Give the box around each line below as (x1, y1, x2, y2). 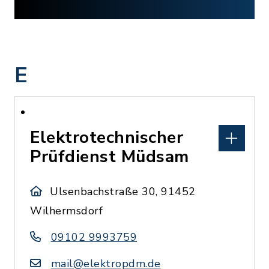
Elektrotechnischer (30, 126, 183, 149)
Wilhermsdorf (30, 204, 103, 218)
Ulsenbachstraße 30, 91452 (50, 184, 196, 199)
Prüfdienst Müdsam (30, 145, 189, 168)
